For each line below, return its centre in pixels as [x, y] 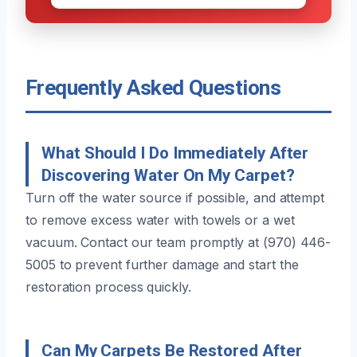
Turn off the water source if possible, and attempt [175, 197]
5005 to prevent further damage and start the [162, 264]
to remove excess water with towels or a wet [160, 220]
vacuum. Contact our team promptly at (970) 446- [178, 242]
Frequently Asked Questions [153, 87]
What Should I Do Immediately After [175, 153]
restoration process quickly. [108, 286]
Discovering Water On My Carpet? [168, 175]
